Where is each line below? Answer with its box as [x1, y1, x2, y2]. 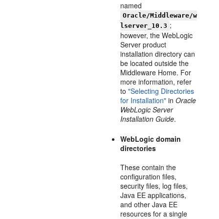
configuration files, [120, 172, 177, 181]
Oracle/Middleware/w [123, 12, 197, 19]
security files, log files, [120, 181, 188, 191]
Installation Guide [120, 114, 175, 124]
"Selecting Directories [128, 86, 195, 96]
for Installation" [120, 95, 167, 105]
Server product [120, 40, 167, 49]
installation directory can [120, 49, 196, 59]
